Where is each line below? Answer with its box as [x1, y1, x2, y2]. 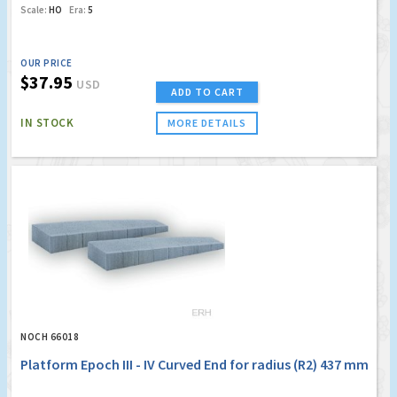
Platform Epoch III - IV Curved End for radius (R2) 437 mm [20, 354, 369, 373]
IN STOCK [20, 114, 74, 130]
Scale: [20, 3, 47, 16]
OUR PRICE [20, 56, 73, 69]
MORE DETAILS [167, 115, 246, 129]
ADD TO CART [170, 84, 244, 98]
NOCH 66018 [20, 330, 79, 343]
